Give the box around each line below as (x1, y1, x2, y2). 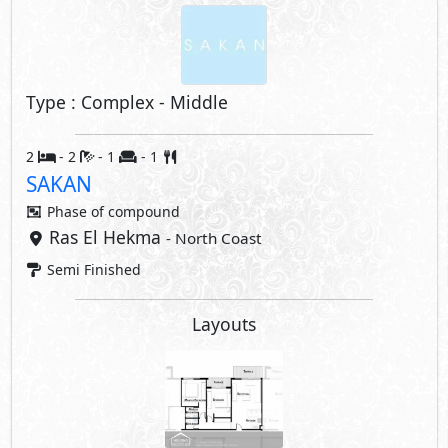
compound (108, 202, 180, 221)
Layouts (192, 312, 256, 336)
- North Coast (165, 228, 262, 248)
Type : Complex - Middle (25, 90, 228, 114)
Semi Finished (43, 260, 141, 279)
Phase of (43, 202, 108, 221)
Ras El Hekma (48, 225, 166, 249)
